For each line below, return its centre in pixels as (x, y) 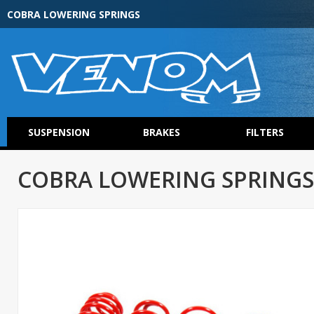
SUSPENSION (59, 132)
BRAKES (162, 132)
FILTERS (265, 132)
